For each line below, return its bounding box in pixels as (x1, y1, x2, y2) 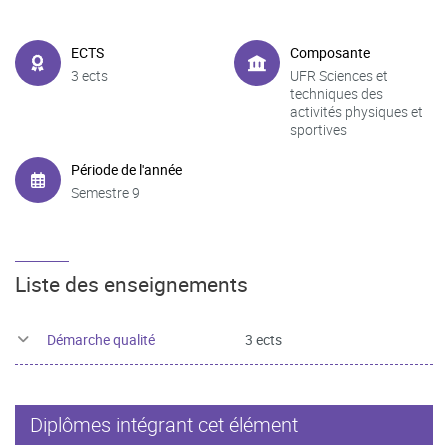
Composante (290, 43, 370, 62)
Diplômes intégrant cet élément (30, 410, 298, 438)
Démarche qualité (47, 329, 155, 349)
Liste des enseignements (15, 269, 248, 298)
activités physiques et (290, 102, 423, 121)
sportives (290, 120, 347, 139)
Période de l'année (71, 160, 182, 179)
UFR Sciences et (290, 66, 388, 85)
